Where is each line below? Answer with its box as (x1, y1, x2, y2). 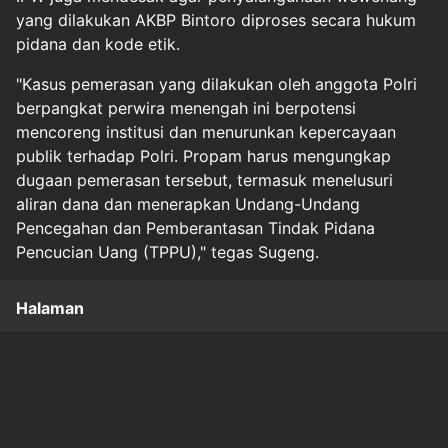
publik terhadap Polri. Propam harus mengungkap (16, 145, 391, 166)
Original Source (16, 395, 132, 416)
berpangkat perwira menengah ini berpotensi (16, 97, 356, 118)
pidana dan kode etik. (16, 33, 180, 54)
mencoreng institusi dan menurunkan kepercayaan (16, 121, 396, 142)
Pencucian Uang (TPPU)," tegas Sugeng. (16, 241, 319, 262)
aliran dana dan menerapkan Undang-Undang (16, 193, 360, 214)
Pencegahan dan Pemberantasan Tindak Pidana (16, 217, 375, 238)
